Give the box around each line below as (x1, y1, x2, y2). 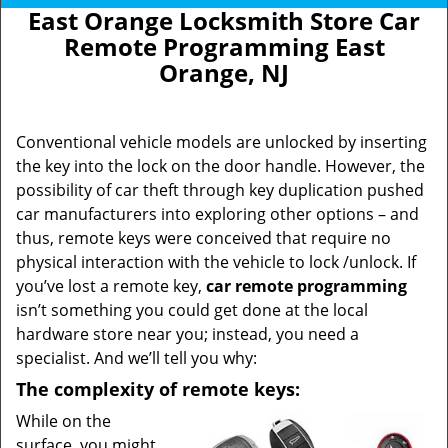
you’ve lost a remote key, (16, 275, 206, 297)
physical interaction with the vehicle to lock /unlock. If (16, 251, 416, 273)
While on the (16, 410, 111, 432)
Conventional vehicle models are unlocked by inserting (16, 131, 427, 153)
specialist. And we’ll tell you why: (16, 347, 257, 369)
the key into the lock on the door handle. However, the (16, 155, 425, 177)
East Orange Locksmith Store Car (28, 4, 420, 37)
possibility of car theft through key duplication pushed (16, 179, 424, 201)
